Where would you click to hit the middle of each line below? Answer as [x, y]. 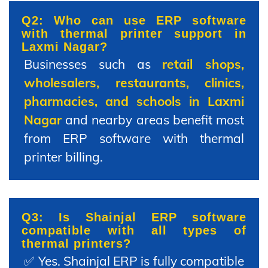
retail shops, [203, 64]
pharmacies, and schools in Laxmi [134, 101]
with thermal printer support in [134, 33]
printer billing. [63, 156]
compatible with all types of [134, 230]
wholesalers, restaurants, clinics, [134, 82]
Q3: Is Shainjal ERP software [134, 217]
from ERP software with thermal [134, 138]
